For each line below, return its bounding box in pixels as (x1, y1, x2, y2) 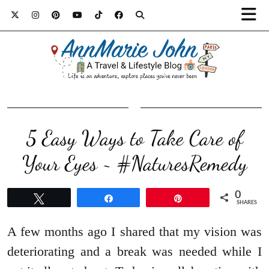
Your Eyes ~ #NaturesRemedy (22, 151, 247, 177)
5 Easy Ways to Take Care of (26, 125, 243, 151)
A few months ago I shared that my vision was (7, 224, 262, 240)
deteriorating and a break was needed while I (7, 244, 262, 259)
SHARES (237, 200, 258, 206)
